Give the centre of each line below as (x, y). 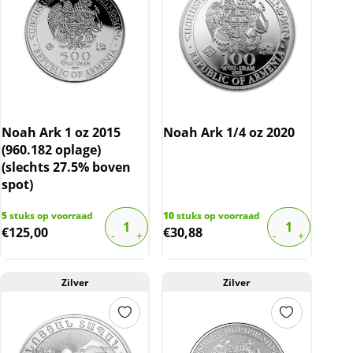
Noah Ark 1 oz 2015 (61, 132)
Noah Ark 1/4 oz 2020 (229, 132)
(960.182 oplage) (51, 149)
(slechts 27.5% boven (66, 167)
